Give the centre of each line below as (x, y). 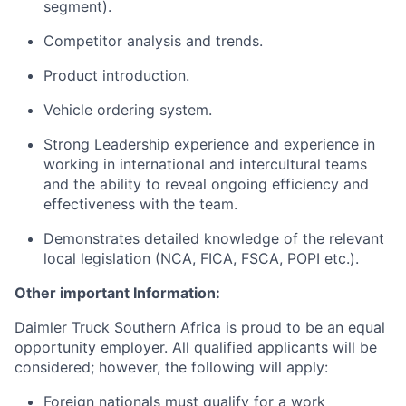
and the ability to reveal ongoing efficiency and (206, 184)
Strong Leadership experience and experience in (209, 144)
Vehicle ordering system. (128, 110)
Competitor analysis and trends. (153, 41)
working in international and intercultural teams (205, 164)
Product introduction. (116, 75)
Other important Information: (117, 293)
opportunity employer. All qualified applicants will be (196, 347)
